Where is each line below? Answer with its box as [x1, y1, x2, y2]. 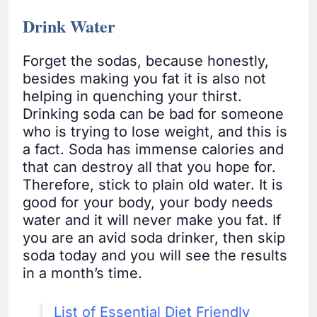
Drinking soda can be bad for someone [23, 105, 284, 123]
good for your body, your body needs [23, 194, 273, 212]
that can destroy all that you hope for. [23, 158, 276, 176]
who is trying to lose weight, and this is [23, 123, 287, 141]
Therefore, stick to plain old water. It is [23, 176, 283, 194]
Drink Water [23, 13, 115, 39]
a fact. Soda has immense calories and [23, 141, 284, 158]
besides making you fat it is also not [23, 70, 266, 88]
